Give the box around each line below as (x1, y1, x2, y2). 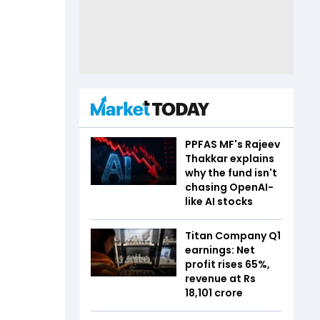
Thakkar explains (185, 151, 274, 166)
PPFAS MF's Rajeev (185, 136, 280, 151)
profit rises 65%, (185, 256, 270, 271)
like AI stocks (185, 194, 253, 209)
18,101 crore (185, 285, 243, 300)
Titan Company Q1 (185, 228, 281, 243)
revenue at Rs (185, 271, 256, 286)
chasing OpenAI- (185, 179, 274, 194)
